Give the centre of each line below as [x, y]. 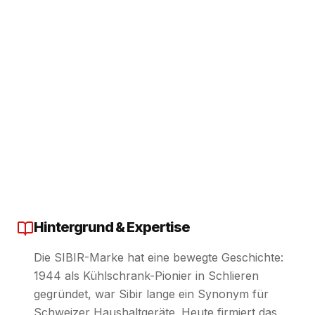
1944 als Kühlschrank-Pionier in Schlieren [146, 275]
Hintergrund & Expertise [112, 227]
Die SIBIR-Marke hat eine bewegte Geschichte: [159, 257]
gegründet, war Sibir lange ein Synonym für [151, 294]
